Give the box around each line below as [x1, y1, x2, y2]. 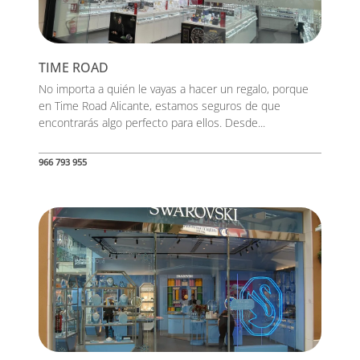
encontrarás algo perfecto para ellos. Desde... [39, 115, 265, 130]
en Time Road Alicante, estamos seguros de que [39, 98, 280, 113]
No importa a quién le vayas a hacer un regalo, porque [39, 81, 309, 96]
